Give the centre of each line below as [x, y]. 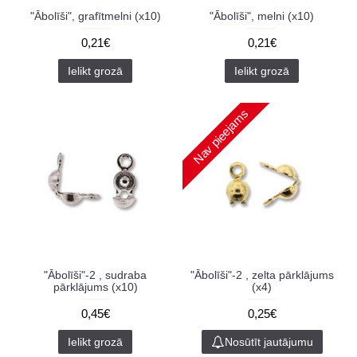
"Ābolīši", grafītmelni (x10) [95, 16]
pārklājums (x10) [95, 287]
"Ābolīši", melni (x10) [262, 16]
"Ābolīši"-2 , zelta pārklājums [262, 275]
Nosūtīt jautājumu [269, 342]
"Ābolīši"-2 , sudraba [95, 275]
